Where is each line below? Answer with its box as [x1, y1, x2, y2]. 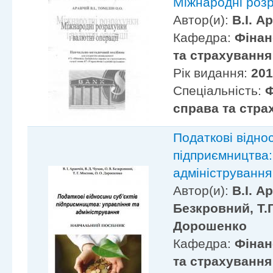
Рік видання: [173, 66, 252, 80]
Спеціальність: [173, 83, 266, 98]
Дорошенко [173, 219, 247, 233]
